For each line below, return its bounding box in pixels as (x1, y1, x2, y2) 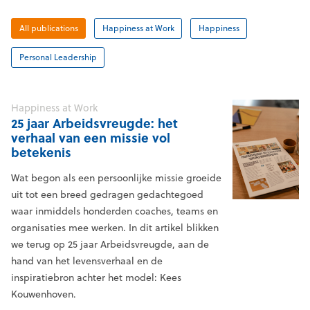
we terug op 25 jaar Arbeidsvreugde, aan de (11, 237, 209, 252)
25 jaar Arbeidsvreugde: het (11, 114, 178, 133)
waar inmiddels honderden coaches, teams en (11, 204, 218, 219)
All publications (19, 22, 78, 35)
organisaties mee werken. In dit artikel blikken (11, 221, 219, 235)
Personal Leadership (19, 51, 97, 64)
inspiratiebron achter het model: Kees (11, 271, 181, 285)
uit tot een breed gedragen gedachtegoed (11, 188, 203, 202)
